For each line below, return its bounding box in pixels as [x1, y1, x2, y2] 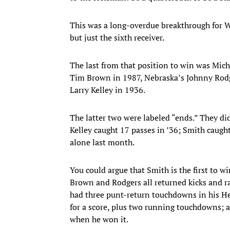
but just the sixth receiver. [70, 31, 164, 43]
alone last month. [70, 136, 135, 148]
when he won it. [70, 213, 128, 225]
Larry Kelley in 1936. [70, 84, 145, 95]
